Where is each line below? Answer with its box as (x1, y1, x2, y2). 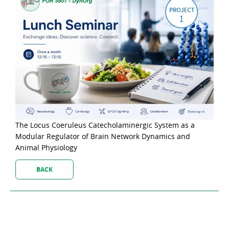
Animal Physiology (15, 142, 77, 152)
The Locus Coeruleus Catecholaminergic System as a (15, 120, 195, 130)
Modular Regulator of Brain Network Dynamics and (15, 131, 190, 141)
